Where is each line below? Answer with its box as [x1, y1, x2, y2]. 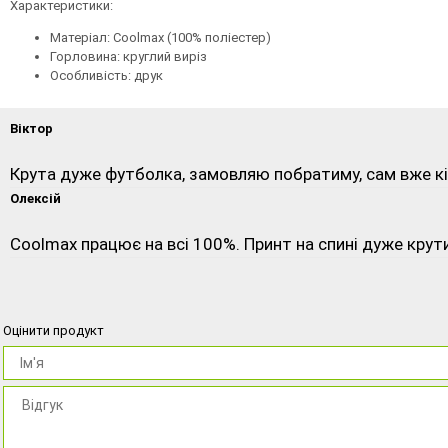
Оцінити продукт [3, 322, 104, 338]
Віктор [10, 120, 53, 136]
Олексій [10, 190, 61, 206]
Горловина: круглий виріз [50, 48, 207, 64]
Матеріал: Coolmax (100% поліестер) [50, 29, 271, 45]
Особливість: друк [50, 67, 163, 83]
